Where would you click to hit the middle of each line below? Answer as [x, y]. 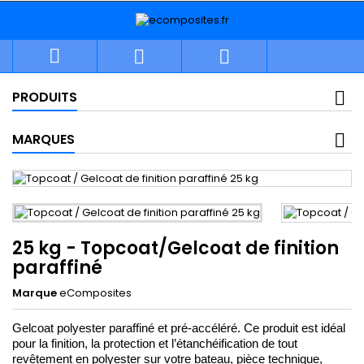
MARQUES [43, 140]
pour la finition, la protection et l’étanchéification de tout [155, 343]
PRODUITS [45, 97]
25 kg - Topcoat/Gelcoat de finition [175, 248]
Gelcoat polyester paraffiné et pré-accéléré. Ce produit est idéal [179, 328]
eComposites [95, 292]
